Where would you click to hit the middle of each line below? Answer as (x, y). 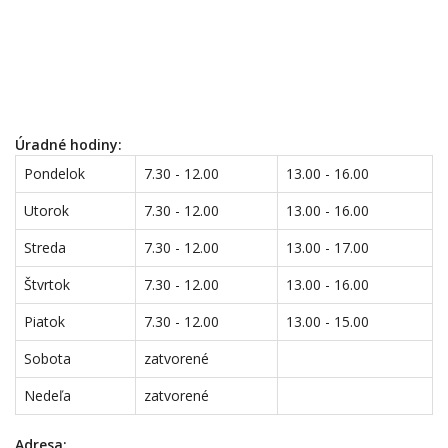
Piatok (44, 321)
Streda (45, 247)
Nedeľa (47, 395)
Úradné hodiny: (68, 144)
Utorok (46, 210)
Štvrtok (47, 284)
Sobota (47, 358)
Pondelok (54, 173)
